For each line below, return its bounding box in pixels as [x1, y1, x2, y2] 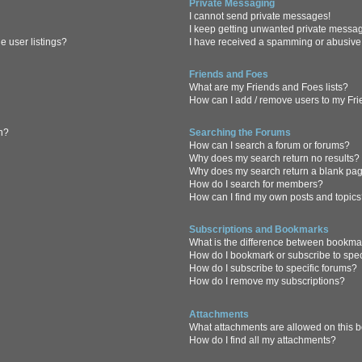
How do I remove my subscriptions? [189, 276, 346, 288]
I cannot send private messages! [189, 10, 331, 22]
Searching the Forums [189, 127, 292, 139]
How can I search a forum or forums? [189, 140, 351, 152]
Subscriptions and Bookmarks [189, 224, 330, 236]
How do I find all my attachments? [189, 334, 337, 346]
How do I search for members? [189, 179, 324, 191]
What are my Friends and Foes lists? [189, 82, 349, 94]
